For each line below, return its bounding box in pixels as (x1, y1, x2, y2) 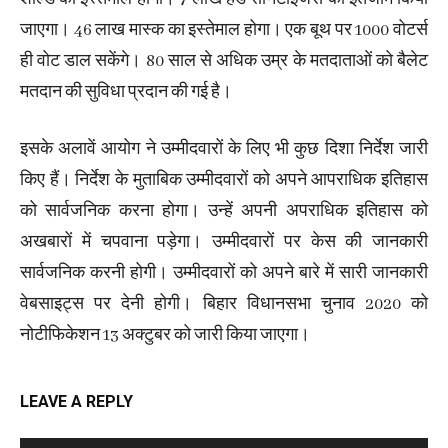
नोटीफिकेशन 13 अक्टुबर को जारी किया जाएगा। (20, 325, 310, 347)
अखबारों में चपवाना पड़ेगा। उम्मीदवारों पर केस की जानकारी (20, 232, 428, 254)
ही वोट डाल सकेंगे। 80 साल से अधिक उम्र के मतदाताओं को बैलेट (20, 51, 428, 73)
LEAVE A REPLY (20, 392, 133, 412)
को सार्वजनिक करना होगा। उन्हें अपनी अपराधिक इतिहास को (20, 201, 428, 223)
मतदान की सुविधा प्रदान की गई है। (20, 82, 232, 104)
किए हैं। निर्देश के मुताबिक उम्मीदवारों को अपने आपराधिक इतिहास (20, 170, 428, 192)
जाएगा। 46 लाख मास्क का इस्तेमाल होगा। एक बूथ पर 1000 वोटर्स (20, 20, 428, 42)
